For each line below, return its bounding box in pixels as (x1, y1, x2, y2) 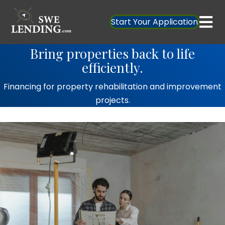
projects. (95, 94, 130, 106)
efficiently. (82, 58, 143, 76)
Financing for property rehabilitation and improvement (4, 80, 221, 92)
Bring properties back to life (30, 44, 195, 62)
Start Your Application (111, 16, 198, 28)
